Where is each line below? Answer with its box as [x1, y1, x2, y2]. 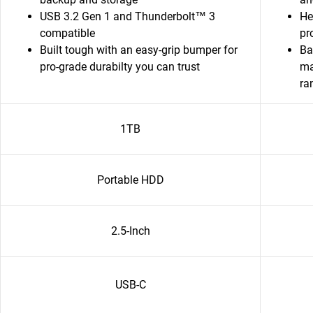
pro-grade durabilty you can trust [40, 60, 200, 73]
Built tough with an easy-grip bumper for [40, 43, 238, 57]
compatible [40, 27, 95, 40]
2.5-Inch [110, 224, 150, 238]
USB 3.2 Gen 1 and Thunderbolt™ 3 [40, 10, 215, 23]
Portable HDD [96, 173, 164, 187]
